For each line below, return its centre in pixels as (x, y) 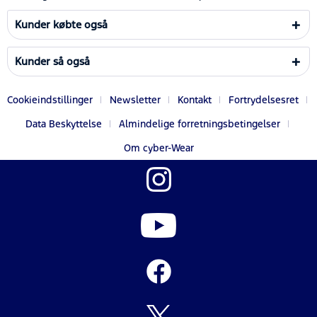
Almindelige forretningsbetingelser (200, 123)
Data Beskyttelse (64, 123)
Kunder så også (52, 61)
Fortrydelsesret (264, 99)
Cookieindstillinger (50, 99)
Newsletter (135, 99)
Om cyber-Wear (158, 148)
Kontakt (195, 99)
